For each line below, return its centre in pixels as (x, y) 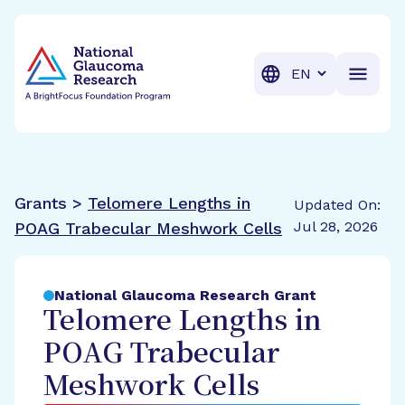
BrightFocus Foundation (110, 35)
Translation (322, 72)
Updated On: (338, 205)
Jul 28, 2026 (336, 226)
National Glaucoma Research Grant (185, 295)
